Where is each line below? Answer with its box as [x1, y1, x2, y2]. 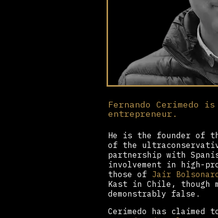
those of [108, 169, 152, 179]
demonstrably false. [108, 188, 200, 199]
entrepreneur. [108, 108, 178, 119]
